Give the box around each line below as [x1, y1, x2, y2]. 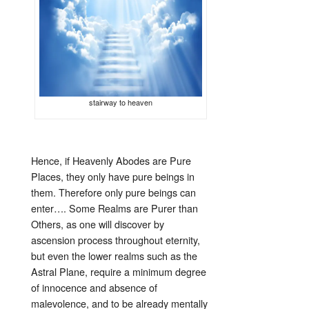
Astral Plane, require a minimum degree [31, 264, 206, 279]
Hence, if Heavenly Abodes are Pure [31, 153, 191, 168]
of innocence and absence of [31, 280, 157, 295]
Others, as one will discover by [31, 217, 164, 232]
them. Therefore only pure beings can [31, 185, 196, 200]
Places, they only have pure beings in [31, 169, 195, 184]
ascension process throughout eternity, [31, 232, 200, 248]
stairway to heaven [89, 97, 152, 108]
